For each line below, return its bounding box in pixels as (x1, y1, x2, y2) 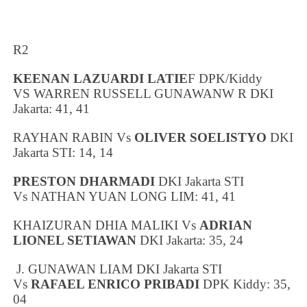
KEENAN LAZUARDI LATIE (13, 71, 188, 86)
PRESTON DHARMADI (13, 173, 156, 188)
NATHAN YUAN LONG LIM (31, 188, 195, 204)
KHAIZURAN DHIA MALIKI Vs (13, 217, 200, 232)
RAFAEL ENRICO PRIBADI (31, 276, 200, 291)
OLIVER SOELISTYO (134, 130, 267, 145)
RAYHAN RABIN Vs (13, 130, 135, 145)
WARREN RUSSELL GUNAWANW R (34, 86, 247, 101)
